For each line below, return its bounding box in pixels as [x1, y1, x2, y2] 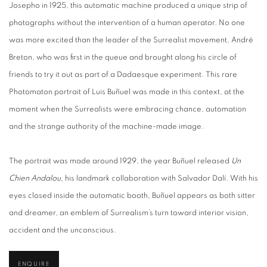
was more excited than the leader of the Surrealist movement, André [9, 36, 253, 45]
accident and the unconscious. [9, 226, 116, 235]
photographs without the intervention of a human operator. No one [9, 18, 245, 27]
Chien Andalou [9, 174, 61, 183]
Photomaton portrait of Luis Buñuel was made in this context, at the [9, 88, 244, 97]
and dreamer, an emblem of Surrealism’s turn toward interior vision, [9, 209, 249, 218]
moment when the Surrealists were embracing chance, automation [9, 105, 246, 114]
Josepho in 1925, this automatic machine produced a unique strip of [9, 1, 247, 10]
